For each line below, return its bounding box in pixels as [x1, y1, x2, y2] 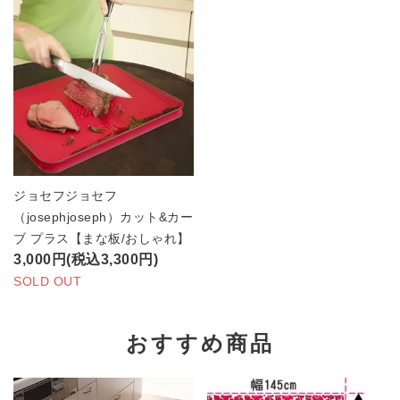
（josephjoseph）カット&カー [13, 209, 193, 224]
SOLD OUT [13, 273, 81, 288]
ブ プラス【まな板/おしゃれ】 [13, 230, 190, 246]
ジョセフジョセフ [13, 187, 117, 203]
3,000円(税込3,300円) [13, 251, 158, 267]
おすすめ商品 [126, 330, 274, 355]
